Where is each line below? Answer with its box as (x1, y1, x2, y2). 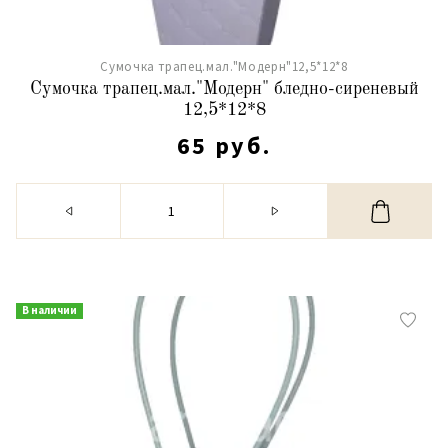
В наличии (22, 303, 77, 317)
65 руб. (176, 130, 272, 161)
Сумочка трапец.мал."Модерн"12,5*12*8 (100, 58, 348, 75)
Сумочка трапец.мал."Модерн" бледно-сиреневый (29, 80, 419, 98)
